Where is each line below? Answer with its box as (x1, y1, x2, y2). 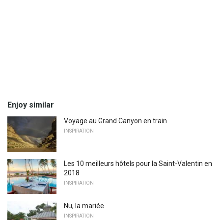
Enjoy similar (7, 100, 54, 110)
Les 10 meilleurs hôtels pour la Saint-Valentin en (64, 159, 212, 167)
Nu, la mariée (64, 202, 104, 210)
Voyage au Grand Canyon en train (64, 116, 167, 125)
